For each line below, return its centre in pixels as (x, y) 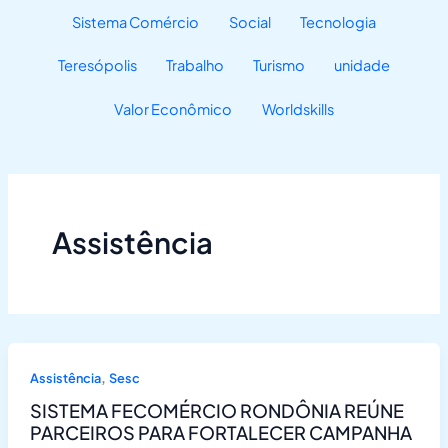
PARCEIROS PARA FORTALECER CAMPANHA (220, 433)
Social (249, 21)
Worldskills (297, 108)
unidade (362, 65)
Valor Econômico (173, 108)
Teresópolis (97, 65)
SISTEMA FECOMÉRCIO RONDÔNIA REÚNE (216, 411)
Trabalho (194, 65)
